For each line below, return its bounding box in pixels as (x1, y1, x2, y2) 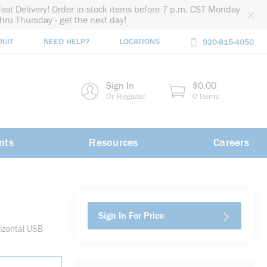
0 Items (193, 92, 219, 101)
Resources (89, 136, 138, 149)
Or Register (106, 92, 146, 101)
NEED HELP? (44, 37, 89, 47)
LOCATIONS (119, 37, 160, 47)
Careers (213, 136, 249, 149)
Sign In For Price (98, 210, 164, 221)
